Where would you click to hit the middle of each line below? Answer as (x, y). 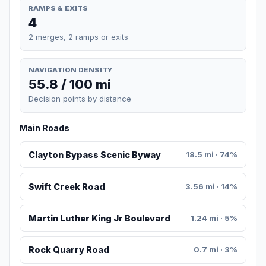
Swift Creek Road (66, 186)
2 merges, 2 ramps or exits (78, 37)
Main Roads (45, 128)
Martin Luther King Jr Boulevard (99, 218)
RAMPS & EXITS (58, 8)
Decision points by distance (80, 99)
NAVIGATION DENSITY (70, 70)
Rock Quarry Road (69, 250)
